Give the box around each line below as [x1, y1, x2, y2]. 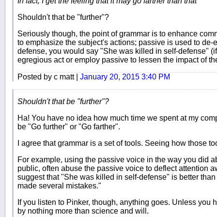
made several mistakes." [17, 181, 101, 190]
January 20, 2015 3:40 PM [80, 72, 170, 81]
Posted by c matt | [17, 72, 80, 81]
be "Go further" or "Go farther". [17, 122, 120, 131]
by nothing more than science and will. [17, 206, 149, 215]
